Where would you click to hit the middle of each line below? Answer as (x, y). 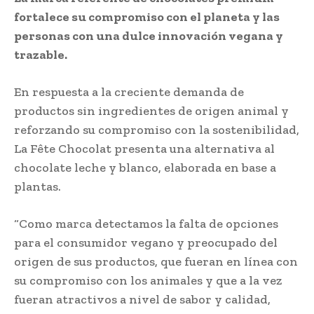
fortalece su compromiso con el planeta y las (147, 16)
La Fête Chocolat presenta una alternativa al (144, 148)
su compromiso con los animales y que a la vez (148, 280)
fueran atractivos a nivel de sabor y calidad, (142, 299)
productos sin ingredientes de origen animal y (151, 110)
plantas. (37, 186)
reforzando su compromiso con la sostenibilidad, (157, 129)
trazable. (41, 54)
